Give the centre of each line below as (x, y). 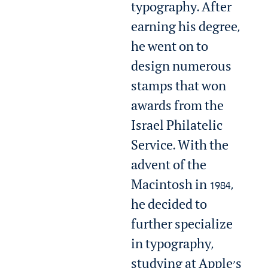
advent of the (169, 167)
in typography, (173, 246)
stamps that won (179, 88)
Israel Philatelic (177, 128)
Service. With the (180, 147)
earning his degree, (186, 29)
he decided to (169, 207)
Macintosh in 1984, (182, 187)
